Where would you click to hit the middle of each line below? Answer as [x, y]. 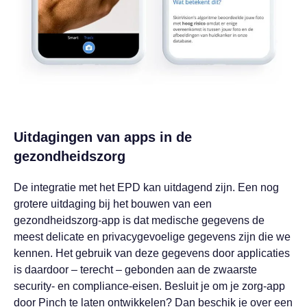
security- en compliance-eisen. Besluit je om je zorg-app [149, 286]
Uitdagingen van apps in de [103, 137]
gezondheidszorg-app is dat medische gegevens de [139, 221]
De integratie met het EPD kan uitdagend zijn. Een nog [146, 188]
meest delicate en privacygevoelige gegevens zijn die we [152, 237]
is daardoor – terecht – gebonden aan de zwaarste [135, 270]
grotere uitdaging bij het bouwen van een [113, 204]
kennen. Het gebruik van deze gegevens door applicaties [152, 254]
